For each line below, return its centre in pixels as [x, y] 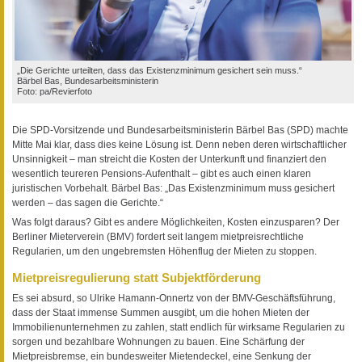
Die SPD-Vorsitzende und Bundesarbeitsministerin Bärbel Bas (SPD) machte [180, 130]
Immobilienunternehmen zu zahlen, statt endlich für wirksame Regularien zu [179, 328]
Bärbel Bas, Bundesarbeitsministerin [88, 80]
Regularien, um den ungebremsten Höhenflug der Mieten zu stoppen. [164, 251]
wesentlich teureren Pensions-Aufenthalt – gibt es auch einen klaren [162, 173]
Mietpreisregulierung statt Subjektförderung [137, 277]
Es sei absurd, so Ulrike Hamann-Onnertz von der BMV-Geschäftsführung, [174, 299]
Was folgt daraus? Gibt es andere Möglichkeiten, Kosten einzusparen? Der [176, 222]
